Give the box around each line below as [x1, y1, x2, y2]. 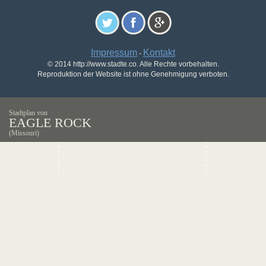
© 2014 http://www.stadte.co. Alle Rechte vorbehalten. [47, 60, 219, 68]
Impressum [91, 47, 137, 58]
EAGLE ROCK [9, 115, 91, 130]
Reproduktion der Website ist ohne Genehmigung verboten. [37, 70, 229, 78]
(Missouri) [9, 129, 39, 137]
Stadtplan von [9, 109, 47, 117]
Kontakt [143, 47, 175, 58]
